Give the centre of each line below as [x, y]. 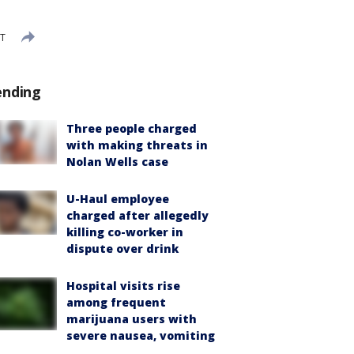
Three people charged [132, 128]
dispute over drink [122, 249]
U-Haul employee [118, 199]
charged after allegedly [137, 215]
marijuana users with [132, 319]
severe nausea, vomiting [141, 335]
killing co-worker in [125, 232]
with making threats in [137, 145]
